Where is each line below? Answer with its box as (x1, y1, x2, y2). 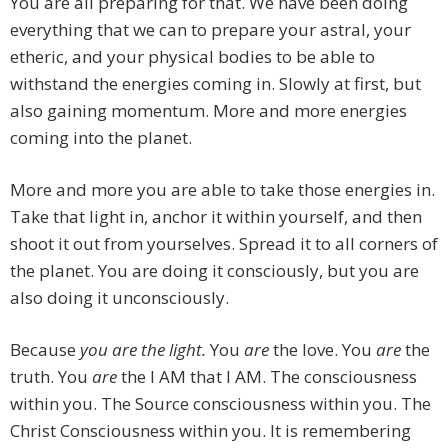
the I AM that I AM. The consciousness (121, 364, 417, 388)
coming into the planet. (10, 125, 192, 149)
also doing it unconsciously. (10, 285, 229, 309)
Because (10, 337, 80, 361)
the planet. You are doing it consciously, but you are (10, 258, 419, 282)
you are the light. (80, 337, 206, 361)
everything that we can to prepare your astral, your (10, 17, 411, 41)
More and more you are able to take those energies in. (10, 177, 435, 201)
